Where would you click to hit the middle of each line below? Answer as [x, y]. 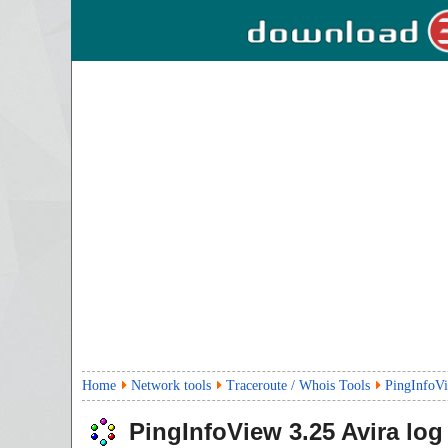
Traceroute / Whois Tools [298, 385]
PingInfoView [205, 431]
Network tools [171, 385]
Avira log [389, 431]
